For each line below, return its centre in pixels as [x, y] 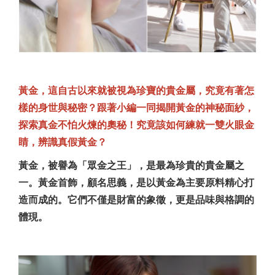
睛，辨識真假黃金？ [63, 142]
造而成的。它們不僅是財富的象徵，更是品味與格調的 [136, 199]
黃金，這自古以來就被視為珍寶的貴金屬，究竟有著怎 [136, 90]
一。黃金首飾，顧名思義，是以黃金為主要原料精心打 [136, 182]
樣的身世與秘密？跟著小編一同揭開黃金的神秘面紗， [136, 107]
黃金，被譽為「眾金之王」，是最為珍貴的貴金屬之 [131, 165]
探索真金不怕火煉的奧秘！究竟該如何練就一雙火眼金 [136, 125]
